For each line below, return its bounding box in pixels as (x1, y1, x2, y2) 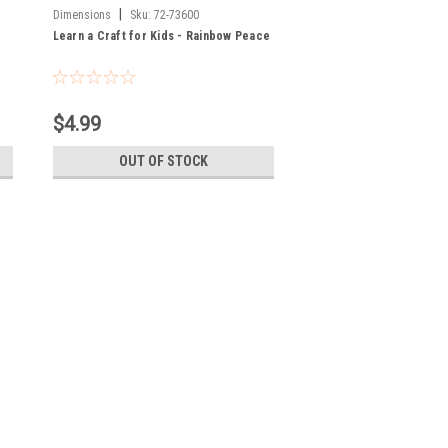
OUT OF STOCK (118, 152, 208, 169)
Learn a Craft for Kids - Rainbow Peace (52, 28, 271, 43)
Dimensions (52, 7, 111, 22)
